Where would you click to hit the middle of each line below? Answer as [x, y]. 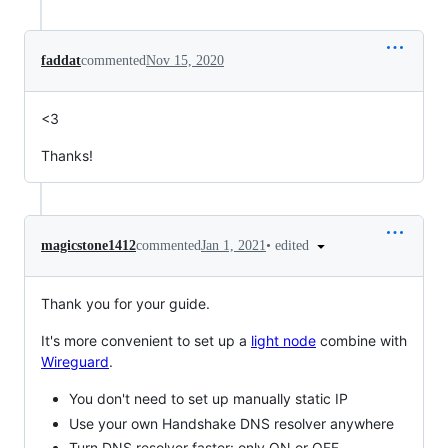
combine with [361, 341]
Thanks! [67, 155]
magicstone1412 [88, 246]
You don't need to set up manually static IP [208, 399]
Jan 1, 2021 [233, 246]
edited [294, 245]
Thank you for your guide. [125, 304]
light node [283, 341]
